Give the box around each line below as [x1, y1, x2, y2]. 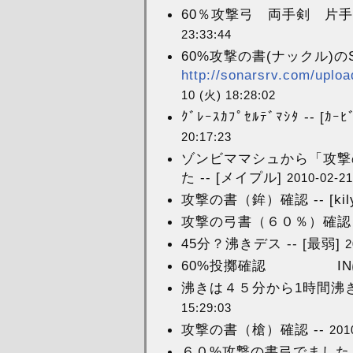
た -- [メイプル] [180, 169, 287, 185]
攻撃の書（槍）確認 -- [180, 321, 329, 337]
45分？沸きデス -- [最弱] [180, 235, 345, 251]
